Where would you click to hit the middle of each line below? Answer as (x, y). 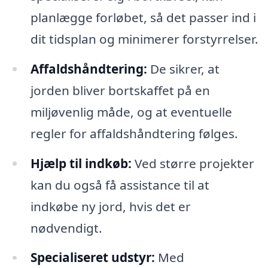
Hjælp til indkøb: (81, 163)
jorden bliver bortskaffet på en (120, 90)
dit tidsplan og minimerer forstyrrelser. (144, 39)
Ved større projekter (193, 163)
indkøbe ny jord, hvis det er (110, 206)
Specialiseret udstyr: (92, 258)
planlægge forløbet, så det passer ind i (143, 17)
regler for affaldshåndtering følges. (134, 133)
